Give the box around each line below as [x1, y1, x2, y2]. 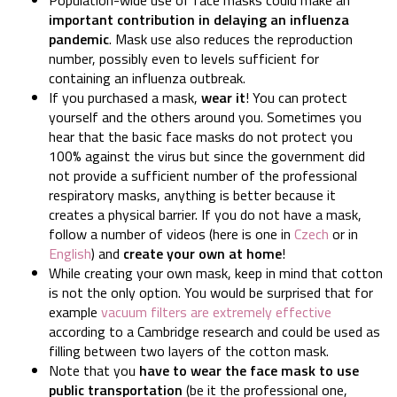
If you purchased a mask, [49, 86, 201, 108]
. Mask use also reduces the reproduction [109, 27, 353, 50]
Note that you [49, 359, 136, 381]
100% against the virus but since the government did [49, 144, 365, 167]
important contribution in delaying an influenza [49, 8, 349, 30]
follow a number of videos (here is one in [49, 222, 294, 245]
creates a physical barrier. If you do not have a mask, [49, 203, 362, 225]
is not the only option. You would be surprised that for [49, 281, 373, 303]
